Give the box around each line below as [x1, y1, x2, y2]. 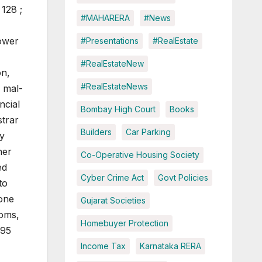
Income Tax [80, 241, 126, 251]
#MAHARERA [80, 13, 130, 23]
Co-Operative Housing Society [80, 150, 199, 160]
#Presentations [80, 36, 139, 46]
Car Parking [125, 127, 171, 137]
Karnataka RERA [139, 241, 201, 251]
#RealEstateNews [80, 81, 148, 92]
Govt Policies [157, 173, 208, 183]
